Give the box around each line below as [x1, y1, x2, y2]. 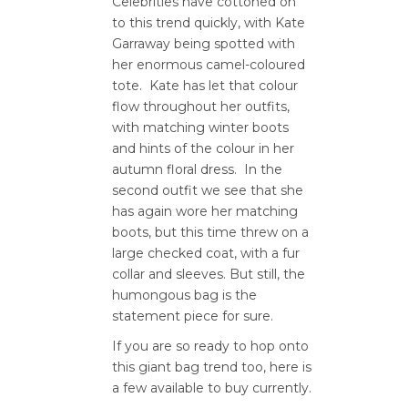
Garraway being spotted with [112, 35, 295, 52]
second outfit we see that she [112, 181, 303, 199]
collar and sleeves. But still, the [112, 265, 305, 282]
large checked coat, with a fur [112, 244, 300, 261]
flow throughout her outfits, [112, 97, 290, 115]
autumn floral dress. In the [112, 160, 282, 178]
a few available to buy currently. [112, 379, 311, 396]
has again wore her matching [112, 202, 298, 219]
